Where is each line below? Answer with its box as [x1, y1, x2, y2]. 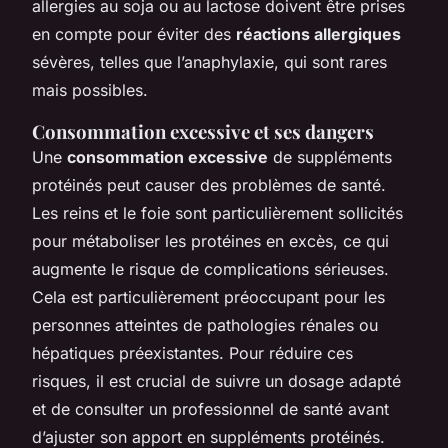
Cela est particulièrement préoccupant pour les [32, 286, 385, 307]
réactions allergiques [236, 23, 401, 44]
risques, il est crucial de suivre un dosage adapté [32, 370, 401, 391]
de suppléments [268, 146, 392, 167]
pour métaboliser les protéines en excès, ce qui [32, 230, 389, 251]
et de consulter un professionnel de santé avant [32, 398, 389, 419]
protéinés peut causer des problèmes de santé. [32, 174, 386, 195]
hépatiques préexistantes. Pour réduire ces [32, 342, 353, 363]
